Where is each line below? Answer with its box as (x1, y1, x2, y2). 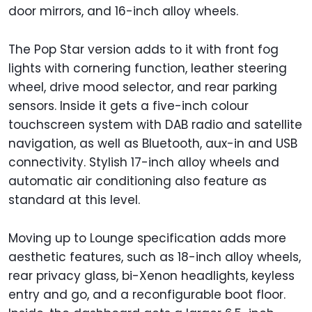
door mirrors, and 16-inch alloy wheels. (8, 2, 238, 19)
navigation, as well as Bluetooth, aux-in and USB (8, 134, 297, 152)
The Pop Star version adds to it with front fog (8, 40, 279, 58)
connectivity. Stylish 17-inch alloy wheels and (8, 153, 279, 171)
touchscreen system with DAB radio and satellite (8, 116, 302, 133)
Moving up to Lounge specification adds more (8, 229, 286, 247)
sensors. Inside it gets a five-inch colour (8, 97, 249, 114)
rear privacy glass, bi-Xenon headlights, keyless (8, 267, 295, 284)
